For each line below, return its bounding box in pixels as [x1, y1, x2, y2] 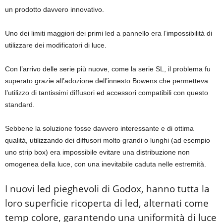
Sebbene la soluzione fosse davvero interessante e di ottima [5, 124, 194, 133]
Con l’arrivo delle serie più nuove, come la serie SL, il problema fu [5, 65, 211, 73]
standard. [5, 101, 35, 109]
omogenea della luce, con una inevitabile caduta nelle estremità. [5, 160, 206, 168]
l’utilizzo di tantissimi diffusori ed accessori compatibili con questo [5, 89, 208, 97]
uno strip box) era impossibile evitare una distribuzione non [5, 148, 190, 157]
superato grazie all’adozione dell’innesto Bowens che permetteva [5, 77, 208, 85]
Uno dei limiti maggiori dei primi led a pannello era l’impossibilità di [5, 29, 212, 38]
